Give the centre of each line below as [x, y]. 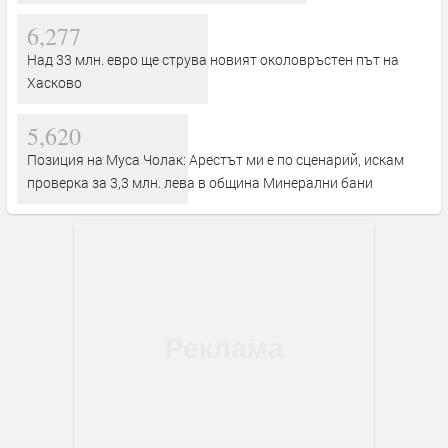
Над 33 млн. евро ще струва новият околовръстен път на [213, 59]
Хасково [54, 82]
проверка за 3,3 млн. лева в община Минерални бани [200, 182]
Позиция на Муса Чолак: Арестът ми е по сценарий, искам [215, 159]
